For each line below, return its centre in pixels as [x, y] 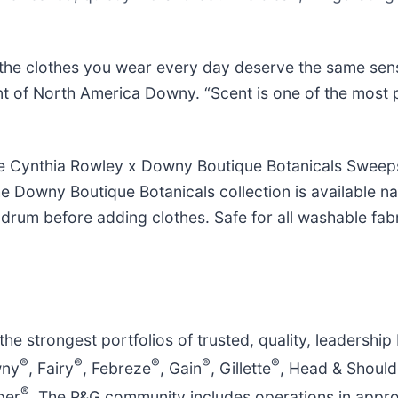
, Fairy [51, 368]
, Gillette [241, 368]
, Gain [181, 368]
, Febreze [117, 368]
